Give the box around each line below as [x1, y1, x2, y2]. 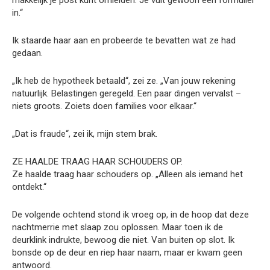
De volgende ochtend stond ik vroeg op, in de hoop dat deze [12, 209, 249, 221]
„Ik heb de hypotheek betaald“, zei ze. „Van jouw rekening [12, 75, 236, 87]
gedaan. [12, 48, 43, 59]
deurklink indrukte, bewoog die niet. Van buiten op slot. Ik [12, 234, 234, 246]
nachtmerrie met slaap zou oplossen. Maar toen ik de [12, 222, 223, 233]
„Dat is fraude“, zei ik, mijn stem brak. [12, 128, 157, 140]
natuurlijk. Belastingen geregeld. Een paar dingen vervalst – [12, 88, 241, 99]
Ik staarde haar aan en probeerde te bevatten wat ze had [12, 35, 236, 46]
